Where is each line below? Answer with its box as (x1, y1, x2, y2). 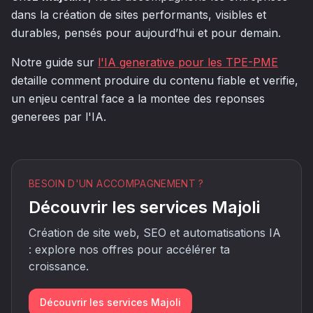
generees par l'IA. (11, 110, 106, 124)
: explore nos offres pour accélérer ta (29, 242, 230, 256)
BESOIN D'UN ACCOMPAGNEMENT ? (29, 177, 204, 189)
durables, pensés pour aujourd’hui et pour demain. (11, 26, 281, 40)
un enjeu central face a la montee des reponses (11, 92, 265, 105)
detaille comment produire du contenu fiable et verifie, (11, 73, 298, 87)
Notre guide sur (11, 55, 98, 69)
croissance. (29, 259, 89, 273)
